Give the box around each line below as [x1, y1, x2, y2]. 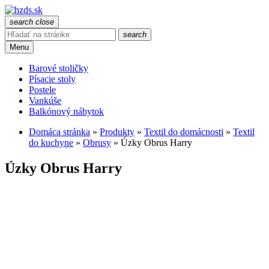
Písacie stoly [29, 74, 76, 84]
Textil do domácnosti [144, 127, 223, 137]
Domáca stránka [29, 127, 90, 137]
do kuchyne [29, 138, 73, 148]
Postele [29, 85, 56, 95]
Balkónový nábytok [29, 106, 104, 116]
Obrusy [83, 138, 111, 148]
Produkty [100, 127, 134, 137]
